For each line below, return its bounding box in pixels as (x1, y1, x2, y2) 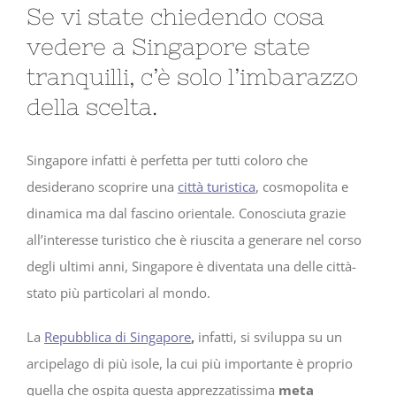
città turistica (178, 178, 255, 196)
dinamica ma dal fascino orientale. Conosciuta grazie (27, 204, 346, 223)
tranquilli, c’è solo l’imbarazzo (27, 64, 358, 90)
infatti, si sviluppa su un (194, 328, 342, 346)
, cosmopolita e (255, 178, 348, 196)
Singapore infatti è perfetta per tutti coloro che (27, 151, 308, 170)
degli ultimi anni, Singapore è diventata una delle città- (27, 257, 356, 276)
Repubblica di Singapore (44, 328, 191, 346)
